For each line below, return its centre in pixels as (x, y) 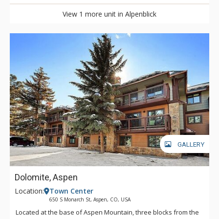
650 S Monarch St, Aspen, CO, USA (90, 199)
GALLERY (191, 144)
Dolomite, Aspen (46, 177)
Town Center (71, 191)
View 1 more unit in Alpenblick (109, 14)
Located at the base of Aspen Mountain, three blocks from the (107, 212)
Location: (29, 191)
